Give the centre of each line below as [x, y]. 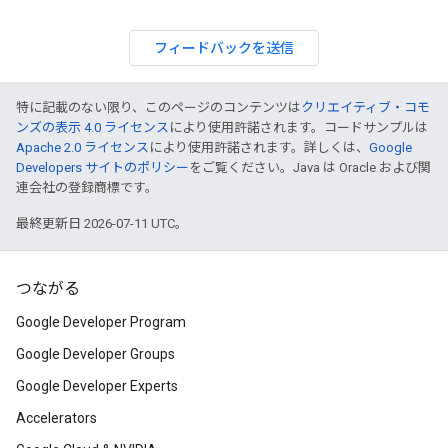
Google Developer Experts [97, 386]
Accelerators [56, 418]
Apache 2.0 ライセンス [82, 147]
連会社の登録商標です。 [87, 187]
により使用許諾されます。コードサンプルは [298, 127]
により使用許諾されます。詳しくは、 [259, 147]
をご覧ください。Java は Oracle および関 [310, 167]
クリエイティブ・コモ [365, 107]
